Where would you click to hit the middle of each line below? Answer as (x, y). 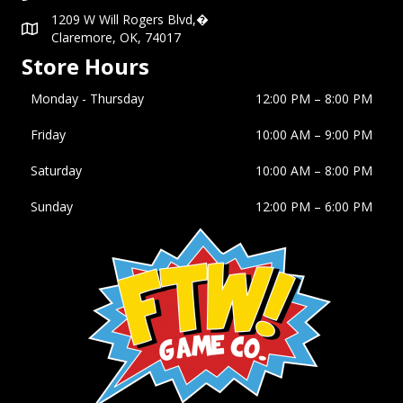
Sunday (52, 206)
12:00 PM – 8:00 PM (314, 98)
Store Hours (85, 66)
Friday (48, 134)
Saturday (56, 170)
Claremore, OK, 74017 (116, 37)
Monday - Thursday (87, 98)
